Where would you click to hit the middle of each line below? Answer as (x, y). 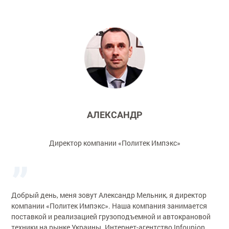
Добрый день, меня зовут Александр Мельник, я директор (109, 195)
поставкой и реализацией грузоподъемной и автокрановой (111, 216)
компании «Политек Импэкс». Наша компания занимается (109, 205)
